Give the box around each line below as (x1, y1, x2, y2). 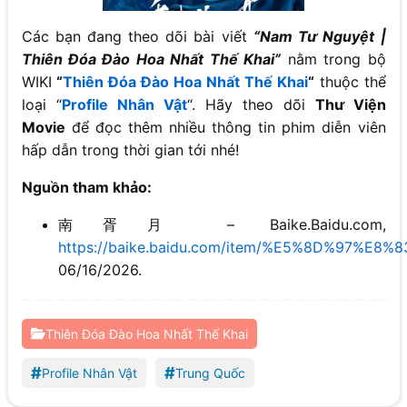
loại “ (21, 94, 62, 114)
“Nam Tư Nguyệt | (253, 26, 386, 45)
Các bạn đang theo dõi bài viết (21, 26, 253, 45)
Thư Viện (314, 94, 386, 114)
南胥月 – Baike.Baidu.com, (57, 214, 386, 233)
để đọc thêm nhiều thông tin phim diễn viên (65, 117, 386, 136)
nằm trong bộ (281, 49, 386, 68)
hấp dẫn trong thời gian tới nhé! (21, 140, 239, 159)
